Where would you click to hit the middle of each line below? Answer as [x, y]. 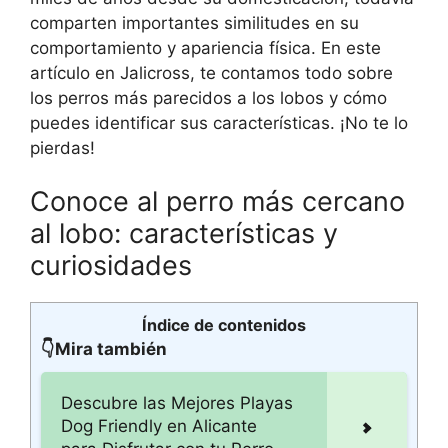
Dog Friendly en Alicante [159, 426]
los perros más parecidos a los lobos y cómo [208, 97]
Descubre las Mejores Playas [177, 403]
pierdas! [62, 147]
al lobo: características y [184, 233]
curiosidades [111, 265]
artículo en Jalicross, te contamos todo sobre [211, 72]
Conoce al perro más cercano [217, 201]
